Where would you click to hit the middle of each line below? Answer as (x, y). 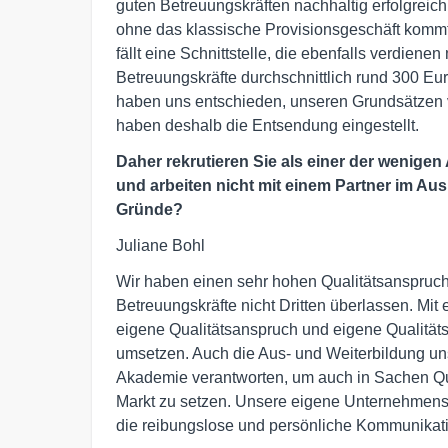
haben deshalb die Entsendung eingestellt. (267, 126)
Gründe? (149, 210)
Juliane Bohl (160, 246)
